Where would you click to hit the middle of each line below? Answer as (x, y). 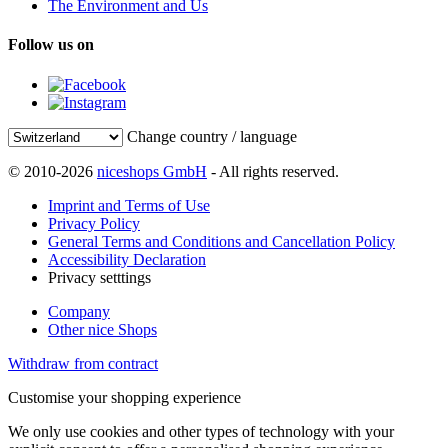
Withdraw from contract (83, 363)
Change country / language (212, 136)
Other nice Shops (102, 329)
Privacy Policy (94, 223)
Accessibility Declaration (127, 259)
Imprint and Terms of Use (129, 205)
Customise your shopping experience (124, 397)
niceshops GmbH (152, 171)
